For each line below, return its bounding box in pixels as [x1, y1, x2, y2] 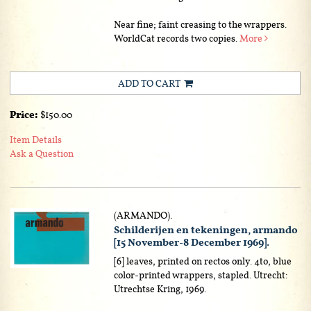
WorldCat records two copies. [114, 31, 240, 44]
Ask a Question [10, 146, 74, 160]
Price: [10, 108, 40, 121]
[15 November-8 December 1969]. [114, 235, 270, 249]
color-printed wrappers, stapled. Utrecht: [114, 268, 288, 281]
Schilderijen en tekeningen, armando [114, 222, 299, 237]
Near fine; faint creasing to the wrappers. [114, 17, 287, 31]
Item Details [10, 133, 62, 146]
